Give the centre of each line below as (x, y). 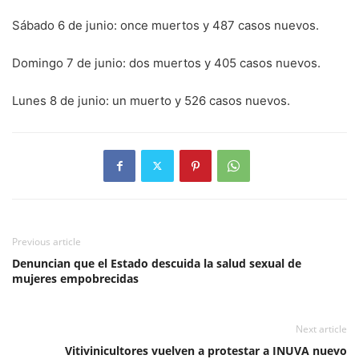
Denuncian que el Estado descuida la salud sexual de (157, 263)
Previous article (46, 241)
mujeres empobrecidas (75, 278)
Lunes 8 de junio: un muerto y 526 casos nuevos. (151, 100)
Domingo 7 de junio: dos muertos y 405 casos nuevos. (166, 63)
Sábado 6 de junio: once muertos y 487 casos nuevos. (165, 25)
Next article (321, 329)
